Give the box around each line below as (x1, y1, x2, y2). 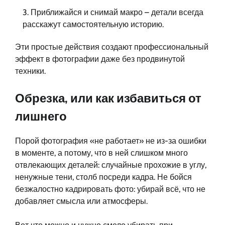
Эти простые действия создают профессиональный (15, 42, 208, 52)
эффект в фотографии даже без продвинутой (15, 54, 185, 64)
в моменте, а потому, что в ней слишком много (15, 148, 188, 158)
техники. (15, 66, 46, 76)
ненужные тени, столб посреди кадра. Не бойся (15, 172, 192, 182)
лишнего (15, 108, 67, 124)
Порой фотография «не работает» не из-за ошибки (15, 136, 206, 146)
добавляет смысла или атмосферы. (15, 196, 148, 206)
